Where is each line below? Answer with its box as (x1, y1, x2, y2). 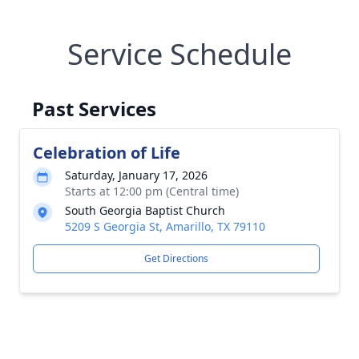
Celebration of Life (33, 142, 180, 163)
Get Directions (144, 252, 208, 265)
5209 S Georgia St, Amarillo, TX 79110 (65, 219, 265, 234)
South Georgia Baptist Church (65, 203, 225, 218)
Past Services (32, 95, 156, 122)
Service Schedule (67, 34, 292, 74)
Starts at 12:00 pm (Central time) (65, 184, 239, 199)
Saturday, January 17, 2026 (65, 167, 208, 183)
